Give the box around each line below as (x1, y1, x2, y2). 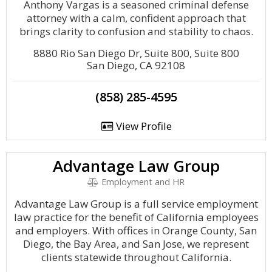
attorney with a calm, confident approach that (26, 11, 246, 25)
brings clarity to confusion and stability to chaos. (19, 24, 253, 38)
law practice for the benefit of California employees (13, 210, 259, 224)
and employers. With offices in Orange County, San (15, 223, 257, 237)
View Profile (113, 119, 172, 133)
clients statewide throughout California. (41, 250, 231, 264)
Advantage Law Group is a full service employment (14, 197, 258, 211)
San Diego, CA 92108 (87, 58, 185, 72)
